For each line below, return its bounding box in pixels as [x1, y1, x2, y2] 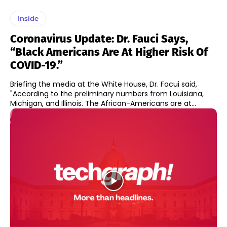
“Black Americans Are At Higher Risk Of [10, 45, 208, 59]
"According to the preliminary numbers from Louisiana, [10, 88, 204, 99]
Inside [18, 14, 39, 22]
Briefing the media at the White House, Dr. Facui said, [10, 79, 197, 89]
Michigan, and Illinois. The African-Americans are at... [10, 98, 196, 108]
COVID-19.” [10, 58, 63, 72]
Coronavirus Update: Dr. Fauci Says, [10, 31, 188, 46]
